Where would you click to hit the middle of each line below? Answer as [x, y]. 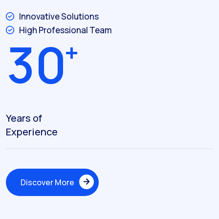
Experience [32, 131]
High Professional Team [66, 30]
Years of [24, 118]
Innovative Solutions [59, 17]
